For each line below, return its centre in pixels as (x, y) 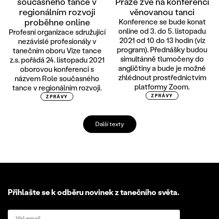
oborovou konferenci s (57, 69)
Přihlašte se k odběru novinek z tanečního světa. (94, 192)
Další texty (109, 124)
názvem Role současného (57, 78)
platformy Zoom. (162, 86)
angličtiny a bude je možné (162, 68)
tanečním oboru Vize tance (57, 50)
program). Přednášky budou (162, 49)
